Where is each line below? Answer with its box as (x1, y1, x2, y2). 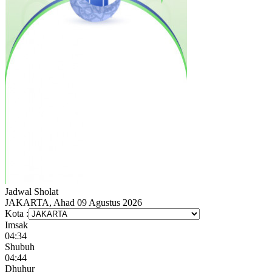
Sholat (34, 186, 58, 197)
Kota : (5, 208, 29, 219)
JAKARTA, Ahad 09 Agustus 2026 (5, 197, 142, 208)
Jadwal (5, 186, 32, 197)
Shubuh (5, 242, 35, 253)
